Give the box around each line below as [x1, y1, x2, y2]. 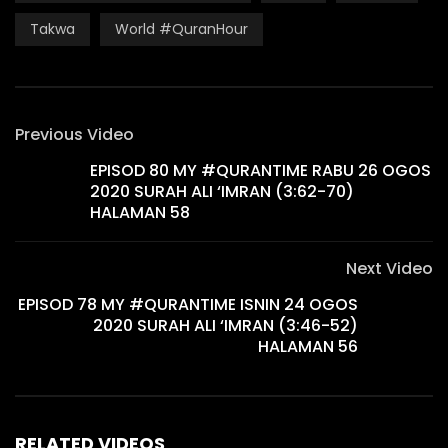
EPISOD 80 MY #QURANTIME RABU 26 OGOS [90, 158, 431, 182]
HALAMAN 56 [258, 334, 358, 358]
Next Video [346, 257, 433, 281]
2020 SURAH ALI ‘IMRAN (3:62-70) [90, 179, 354, 203]
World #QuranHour [115, 19, 248, 40]
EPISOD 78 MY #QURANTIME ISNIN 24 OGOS [18, 292, 358, 316]
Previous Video [15, 123, 134, 147]
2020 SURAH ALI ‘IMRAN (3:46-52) [93, 313, 358, 337]
